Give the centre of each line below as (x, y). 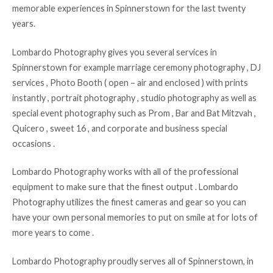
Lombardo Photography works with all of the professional (125, 172)
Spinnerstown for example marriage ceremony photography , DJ (136, 67)
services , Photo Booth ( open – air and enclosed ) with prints (130, 82)
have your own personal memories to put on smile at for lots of (135, 218)
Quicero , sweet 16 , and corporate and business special (120, 128)
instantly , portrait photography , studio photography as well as (134, 97)
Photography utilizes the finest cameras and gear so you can (129, 202)
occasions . (34, 143)
